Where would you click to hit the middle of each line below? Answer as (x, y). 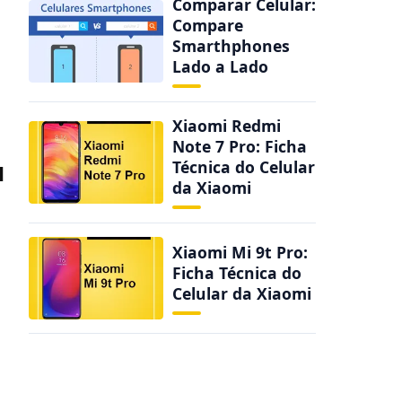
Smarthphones (231, 46)
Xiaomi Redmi (227, 126)
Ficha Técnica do (237, 272)
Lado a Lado (220, 66)
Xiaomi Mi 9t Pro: (240, 252)
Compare (208, 25)
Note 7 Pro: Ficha (240, 146)
